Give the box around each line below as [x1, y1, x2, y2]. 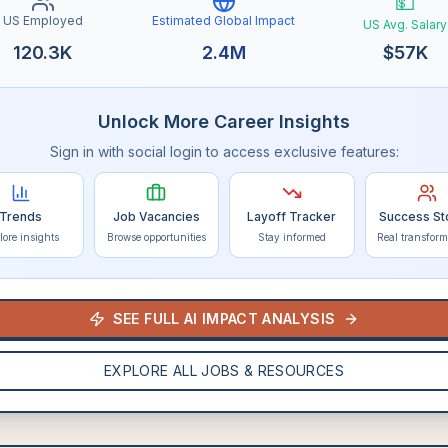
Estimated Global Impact [152, 13, 296, 28]
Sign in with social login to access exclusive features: [49, 143, 399, 160]
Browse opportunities [106, 231, 206, 243]
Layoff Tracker [247, 209, 337, 224]
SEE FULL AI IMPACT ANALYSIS [112, 310, 336, 327]
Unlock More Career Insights [98, 111, 350, 132]
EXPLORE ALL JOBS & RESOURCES [104, 362, 344, 379]
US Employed [2, 13, 83, 28]
